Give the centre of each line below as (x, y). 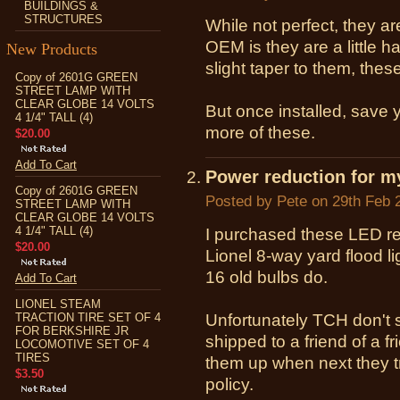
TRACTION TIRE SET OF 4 (88, 317)
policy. (229, 384)
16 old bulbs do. (267, 277)
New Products (52, 49)
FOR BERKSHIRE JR (72, 331)
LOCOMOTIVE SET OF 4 (82, 344)
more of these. (260, 133)
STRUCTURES (63, 19)
